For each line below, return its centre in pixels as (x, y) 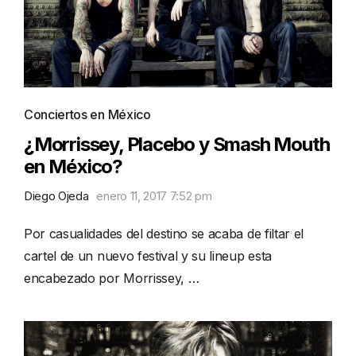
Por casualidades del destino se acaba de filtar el (164, 233)
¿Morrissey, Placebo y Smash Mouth (177, 144)
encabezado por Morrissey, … (112, 278)
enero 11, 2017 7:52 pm (154, 195)
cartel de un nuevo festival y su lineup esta (148, 255)
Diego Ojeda (56, 195)
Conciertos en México (87, 114)
